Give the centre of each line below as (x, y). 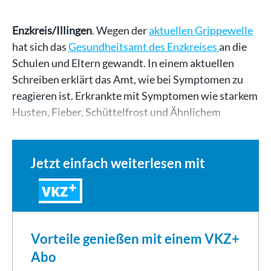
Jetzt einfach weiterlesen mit (118, 163)
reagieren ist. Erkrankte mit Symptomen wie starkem (135, 95)
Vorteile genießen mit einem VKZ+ (135, 238)
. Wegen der (120, 30)
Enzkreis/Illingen (52, 30)
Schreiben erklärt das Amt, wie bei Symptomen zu (128, 79)
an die (233, 46)
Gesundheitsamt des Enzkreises (144, 46)
